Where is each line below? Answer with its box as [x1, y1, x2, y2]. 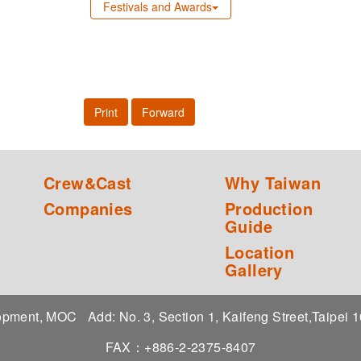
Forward [142, 103, 185, 120]
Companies [44, 196, 133, 220]
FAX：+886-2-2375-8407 [105, 337, 256, 356]
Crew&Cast [44, 170, 132, 194]
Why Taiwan [225, 170, 321, 194]
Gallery [225, 257, 283, 281]
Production [225, 196, 313, 220]
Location [225, 239, 295, 263]
